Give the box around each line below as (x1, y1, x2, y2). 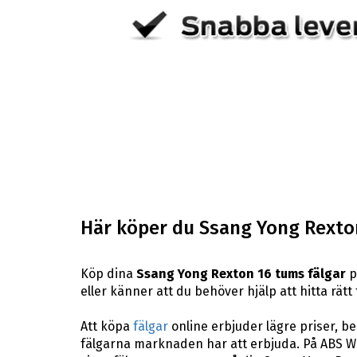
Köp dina (80, 265, 136, 281)
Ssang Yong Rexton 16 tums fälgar (135, 265, 346, 281)
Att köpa (80, 318, 133, 334)
